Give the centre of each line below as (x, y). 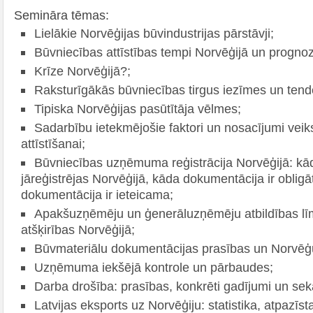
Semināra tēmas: (61, 15)
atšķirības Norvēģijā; (78, 230)
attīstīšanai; (53, 144)
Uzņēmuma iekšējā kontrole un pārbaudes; (154, 267)
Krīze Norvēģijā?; (82, 71)
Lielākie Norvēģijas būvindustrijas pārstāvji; (154, 33)
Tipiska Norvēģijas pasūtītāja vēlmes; (138, 109)
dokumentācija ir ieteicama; (97, 195)
